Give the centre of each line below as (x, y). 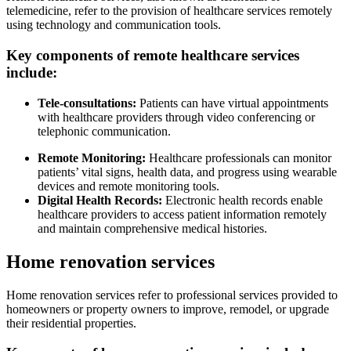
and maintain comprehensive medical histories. (152, 228)
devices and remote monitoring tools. (128, 186)
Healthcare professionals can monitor (239, 157)
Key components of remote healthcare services (153, 56)
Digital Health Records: (100, 200)
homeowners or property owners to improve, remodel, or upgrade (168, 309)
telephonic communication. (104, 131)
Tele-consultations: (87, 103)
